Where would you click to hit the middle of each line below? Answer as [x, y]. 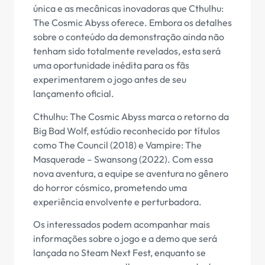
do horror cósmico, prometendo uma [110, 187]
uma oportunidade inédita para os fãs [111, 65]
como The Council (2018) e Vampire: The [117, 145]
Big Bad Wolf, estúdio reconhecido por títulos [127, 130]
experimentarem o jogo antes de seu [110, 80]
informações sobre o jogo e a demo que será [125, 238]
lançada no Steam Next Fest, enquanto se [119, 252]
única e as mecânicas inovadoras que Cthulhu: [128, 9]
